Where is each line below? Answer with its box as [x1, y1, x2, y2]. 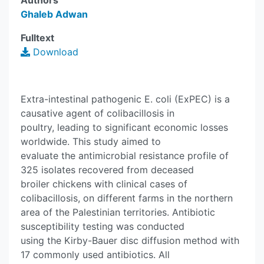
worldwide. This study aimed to [21, 136, 161, 147]
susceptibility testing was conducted [21, 220, 184, 232]
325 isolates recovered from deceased [21, 164, 194, 176]
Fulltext [21, 32, 54, 44]
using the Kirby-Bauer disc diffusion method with [21, 235, 239, 246]
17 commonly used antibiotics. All [21, 249, 170, 260]
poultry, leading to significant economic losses [21, 121, 228, 133]
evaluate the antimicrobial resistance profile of [21, 150, 229, 161]
